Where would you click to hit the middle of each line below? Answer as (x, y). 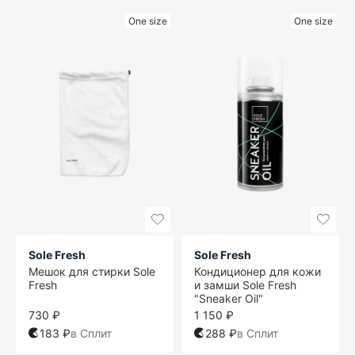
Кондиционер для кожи (258, 271)
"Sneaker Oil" (229, 298)
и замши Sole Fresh (245, 284)
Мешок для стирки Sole (92, 271)
